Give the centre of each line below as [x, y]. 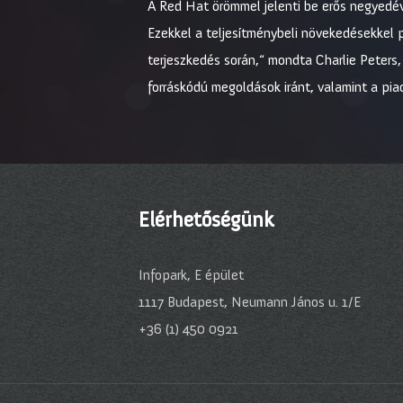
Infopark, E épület [191, 275]
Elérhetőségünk [206, 219]
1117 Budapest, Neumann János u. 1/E [250, 302]
